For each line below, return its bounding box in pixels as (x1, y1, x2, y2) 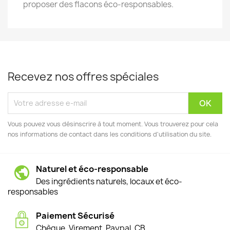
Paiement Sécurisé (36, 209, 114, 221)
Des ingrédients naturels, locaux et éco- (36, 176, 182, 187)
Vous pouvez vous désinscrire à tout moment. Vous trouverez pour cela (8, 119, 218, 128)
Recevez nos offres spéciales (8, 69, 159, 84)
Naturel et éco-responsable (36, 163, 148, 175)
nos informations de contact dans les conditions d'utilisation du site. (8, 129, 212, 139)
